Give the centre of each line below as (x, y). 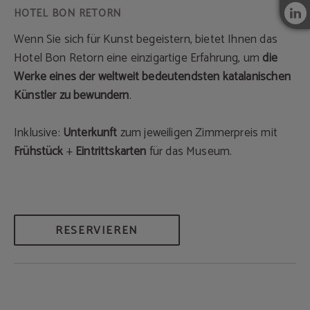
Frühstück (40, 152)
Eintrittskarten (111, 152)
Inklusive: (38, 133)
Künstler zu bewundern (72, 96)
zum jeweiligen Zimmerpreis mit (199, 133)
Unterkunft (91, 133)
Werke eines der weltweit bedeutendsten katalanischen (152, 77)
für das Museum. (189, 152)
